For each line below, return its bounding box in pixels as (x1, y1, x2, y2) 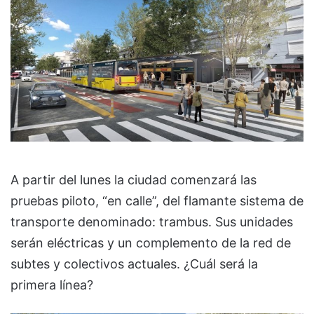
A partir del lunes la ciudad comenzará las (11, 172, 257, 188)
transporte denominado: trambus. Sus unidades (11, 214, 293, 230)
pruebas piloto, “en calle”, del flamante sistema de (11, 193, 303, 209)
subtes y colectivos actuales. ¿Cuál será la (11, 257, 258, 272)
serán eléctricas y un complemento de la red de (11, 235, 291, 251)
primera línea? (11, 278, 93, 293)
